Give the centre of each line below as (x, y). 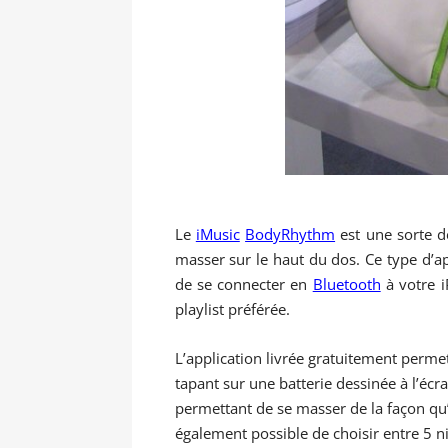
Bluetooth (346, 284)
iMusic (217, 234)
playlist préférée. (232, 309)
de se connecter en (243, 284)
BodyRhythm (290, 234)
